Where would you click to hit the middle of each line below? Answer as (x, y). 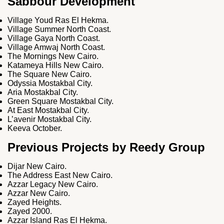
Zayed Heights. (34, 202)
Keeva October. (35, 128)
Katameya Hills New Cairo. (55, 65)
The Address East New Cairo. (60, 175)
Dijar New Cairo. (37, 166)
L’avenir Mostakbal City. (49, 119)
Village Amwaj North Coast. (56, 47)
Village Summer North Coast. (59, 29)
